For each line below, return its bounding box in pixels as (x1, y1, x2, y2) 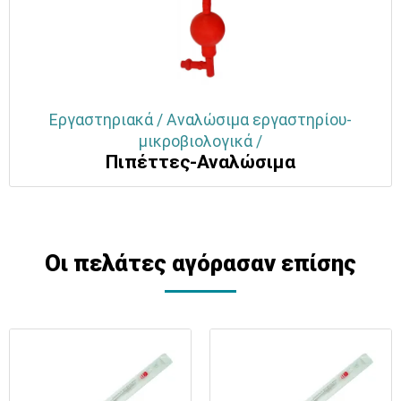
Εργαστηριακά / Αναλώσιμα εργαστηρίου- (49, 111, 352, 130)
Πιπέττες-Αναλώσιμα (106, 151, 295, 174)
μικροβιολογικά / (139, 132, 262, 151)
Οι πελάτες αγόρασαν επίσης (45, 250, 356, 277)
